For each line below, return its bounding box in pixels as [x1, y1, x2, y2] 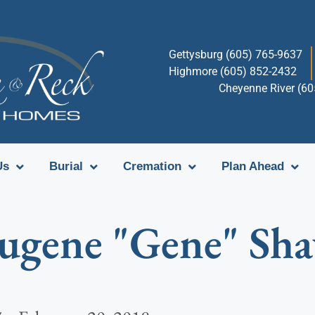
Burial [49, 160, 83, 173]
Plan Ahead [221, 160, 284, 173]
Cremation [123, 160, 181, 173]
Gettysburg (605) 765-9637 [169, 48, 303, 61]
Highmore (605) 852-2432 [169, 65, 297, 78]
